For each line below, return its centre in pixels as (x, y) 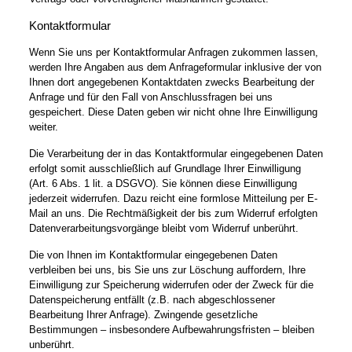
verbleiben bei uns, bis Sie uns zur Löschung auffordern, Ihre (167, 269)
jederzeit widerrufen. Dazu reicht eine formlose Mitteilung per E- (173, 198)
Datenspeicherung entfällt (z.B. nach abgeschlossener (152, 299)
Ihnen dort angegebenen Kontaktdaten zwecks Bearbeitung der (171, 82)
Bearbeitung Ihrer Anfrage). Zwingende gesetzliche (143, 314)
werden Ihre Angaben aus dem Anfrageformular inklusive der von (175, 67)
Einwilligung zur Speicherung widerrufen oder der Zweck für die (171, 284)
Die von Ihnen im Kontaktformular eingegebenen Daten (153, 255)
